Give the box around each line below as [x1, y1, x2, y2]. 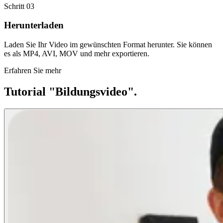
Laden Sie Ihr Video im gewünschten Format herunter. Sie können [4, 40, 212, 49]
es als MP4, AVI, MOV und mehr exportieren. [4, 49, 149, 58]
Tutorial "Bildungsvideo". [4, 85, 137, 98]
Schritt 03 [4, 1, 34, 10]
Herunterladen [4, 20, 64, 31]
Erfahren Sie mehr [4, 66, 61, 75]
